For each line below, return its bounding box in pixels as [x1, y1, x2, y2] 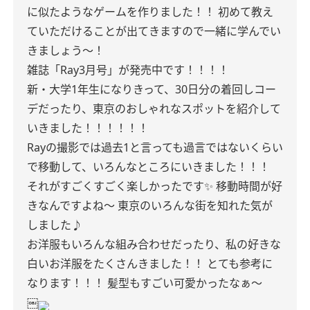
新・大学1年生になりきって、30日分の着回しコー [27, 82, 276, 97]
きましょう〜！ [27, 43, 104, 58]
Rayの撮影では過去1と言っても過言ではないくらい [27, 140, 283, 155]
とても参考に [207, 256, 273, 271]
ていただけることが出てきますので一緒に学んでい [27, 24, 281, 39]
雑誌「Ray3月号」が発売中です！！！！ [27, 62, 229, 77]
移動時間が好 [216, 179, 282, 194]
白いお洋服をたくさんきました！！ [27, 256, 204, 271]
